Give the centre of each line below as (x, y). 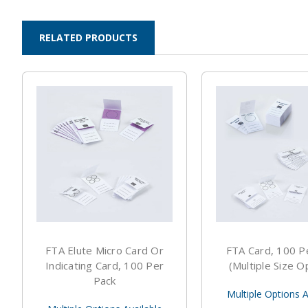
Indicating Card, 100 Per (104, 266)
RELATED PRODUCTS (88, 38)
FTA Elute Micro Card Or (104, 251)
